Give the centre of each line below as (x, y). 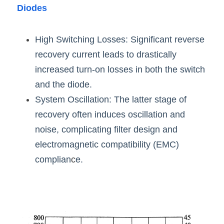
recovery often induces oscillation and (110, 114)
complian (53, 159)
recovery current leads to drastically (106, 54)
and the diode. (63, 84)
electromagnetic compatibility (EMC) (107, 144)
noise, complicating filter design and (106, 129)
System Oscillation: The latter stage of (111, 99)
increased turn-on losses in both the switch (120, 69)
